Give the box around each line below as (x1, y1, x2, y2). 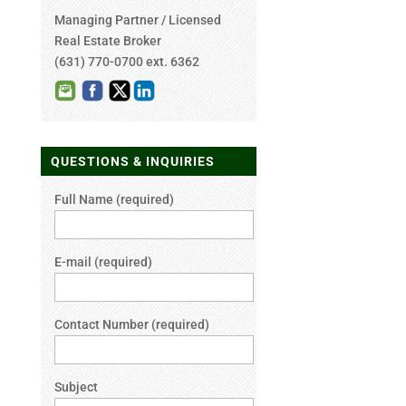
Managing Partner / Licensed (53, 13, 221, 28)
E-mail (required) (53, 254, 152, 269)
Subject (53, 379, 98, 394)
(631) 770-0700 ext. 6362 (53, 54, 199, 70)
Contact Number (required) (53, 316, 209, 332)
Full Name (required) (53, 191, 174, 207)
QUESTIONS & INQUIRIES (50, 153, 215, 169)
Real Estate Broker (53, 34, 161, 49)
